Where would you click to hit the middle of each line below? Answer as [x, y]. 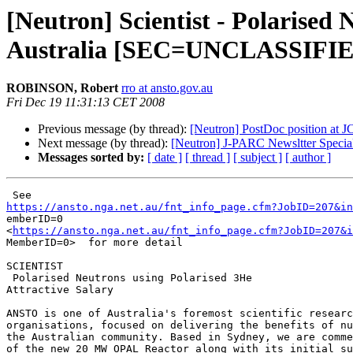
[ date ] [165, 158]
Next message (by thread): [104, 143]
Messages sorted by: [91, 158]
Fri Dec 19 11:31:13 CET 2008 [85, 102]
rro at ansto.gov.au [167, 88]
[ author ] [308, 158]
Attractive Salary [60, 290]
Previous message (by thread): [114, 129]
